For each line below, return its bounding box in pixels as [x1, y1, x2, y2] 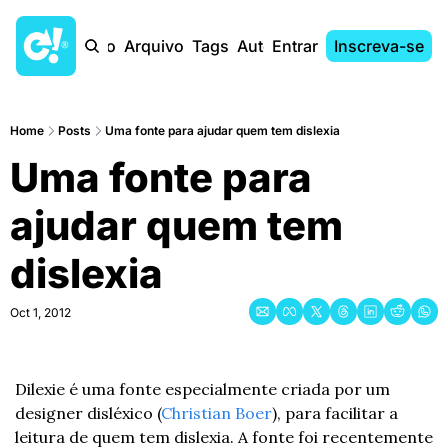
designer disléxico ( [15, 403, 161, 423]
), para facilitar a [272, 403, 398, 423]
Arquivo [124, 36, 184, 56]
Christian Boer [161, 403, 272, 423]
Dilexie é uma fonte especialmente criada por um [15, 379, 390, 399]
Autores [237, 36, 297, 56]
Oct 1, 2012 [10, 305, 71, 320]
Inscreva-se [334, 36, 424, 56]
